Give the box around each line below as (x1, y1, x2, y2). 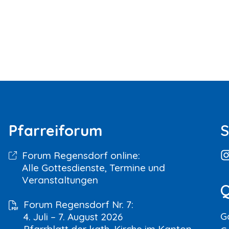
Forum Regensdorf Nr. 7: (23, 198, 133, 211)
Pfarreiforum (8, 121, 102, 140)
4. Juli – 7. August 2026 (23, 211, 123, 223)
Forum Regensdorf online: (21, 149, 140, 162)
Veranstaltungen (21, 174, 98, 186)
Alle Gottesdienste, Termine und (21, 162, 165, 174)
